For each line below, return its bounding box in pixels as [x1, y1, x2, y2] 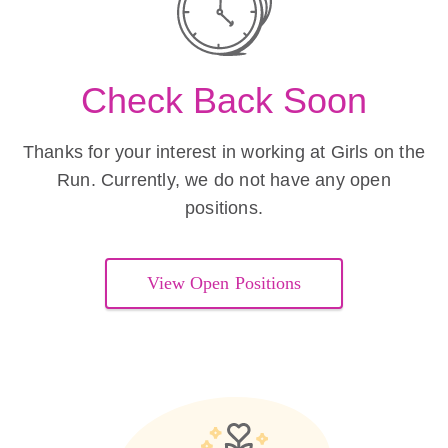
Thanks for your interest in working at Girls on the [22, 142, 426, 162]
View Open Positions [146, 273, 302, 293]
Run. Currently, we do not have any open [57, 170, 391, 190]
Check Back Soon [81, 80, 367, 121]
